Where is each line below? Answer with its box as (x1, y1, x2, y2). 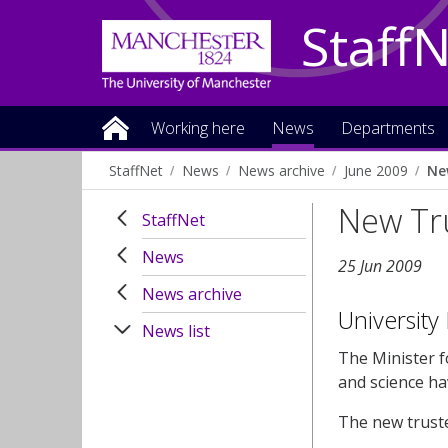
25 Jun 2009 (338, 255, 423, 278)
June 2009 (344, 161, 408, 180)
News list (142, 320, 210, 342)
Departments (341, 117, 435, 139)
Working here (151, 117, 245, 139)
